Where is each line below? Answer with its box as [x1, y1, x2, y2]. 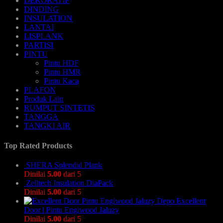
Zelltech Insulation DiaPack [26, 178, 113, 187]
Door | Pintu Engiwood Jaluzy [24, 205, 119, 214]
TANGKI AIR [24, 121, 70, 130]
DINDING [24, 5, 59, 14]
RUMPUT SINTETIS [24, 104, 95, 112]
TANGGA [24, 112, 58, 121]
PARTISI [24, 41, 53, 50]
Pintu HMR [44, 68, 81, 77]
